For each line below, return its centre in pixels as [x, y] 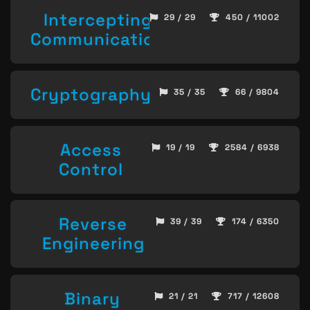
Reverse [93, 224]
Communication [98, 39]
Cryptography [91, 94]
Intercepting [98, 20]
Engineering [93, 244]
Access [91, 149]
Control [91, 169]
